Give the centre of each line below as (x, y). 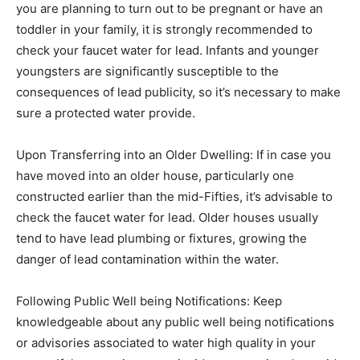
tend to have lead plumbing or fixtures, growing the (162, 238)
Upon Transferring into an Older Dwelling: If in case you (174, 155)
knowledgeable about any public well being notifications (175, 322)
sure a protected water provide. (106, 113)
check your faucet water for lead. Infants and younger (168, 50)
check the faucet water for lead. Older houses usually (167, 217)
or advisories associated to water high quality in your (166, 343)
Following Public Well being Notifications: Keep (149, 301)
